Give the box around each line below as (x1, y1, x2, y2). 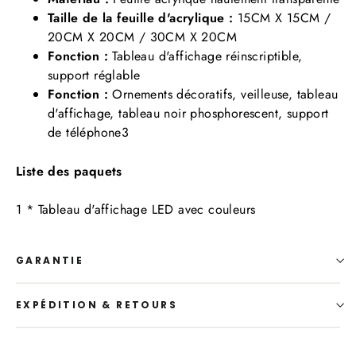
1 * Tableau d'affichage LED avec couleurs (16, 200, 256, 219)
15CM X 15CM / (233, 9, 331, 28)
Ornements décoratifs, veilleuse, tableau (108, 85, 339, 104)
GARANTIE (16, 253, 84, 268)
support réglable (48, 66, 141, 85)
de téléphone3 (48, 123, 130, 142)
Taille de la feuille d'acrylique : (48, 9, 234, 28)
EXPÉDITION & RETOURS (16, 298, 177, 312)
